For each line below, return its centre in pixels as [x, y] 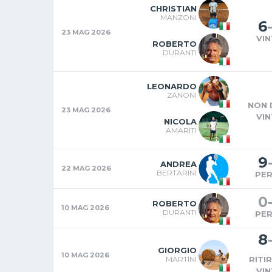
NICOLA [180, 121]
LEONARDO [172, 86]
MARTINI [181, 259]
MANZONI [178, 17]
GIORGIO [177, 250]
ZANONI [182, 95]
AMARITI [181, 130]
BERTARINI [177, 172]
